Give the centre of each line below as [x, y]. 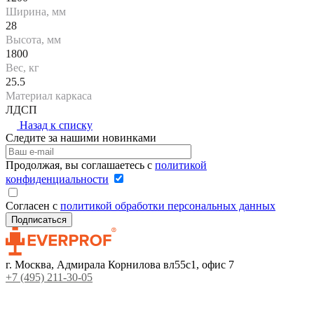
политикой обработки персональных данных [168, 205]
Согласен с [33, 205]
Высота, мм [33, 39]
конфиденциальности [57, 179]
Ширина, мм [36, 11]
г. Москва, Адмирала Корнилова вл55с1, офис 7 [120, 264]
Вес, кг [22, 67]
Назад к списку [56, 125]
